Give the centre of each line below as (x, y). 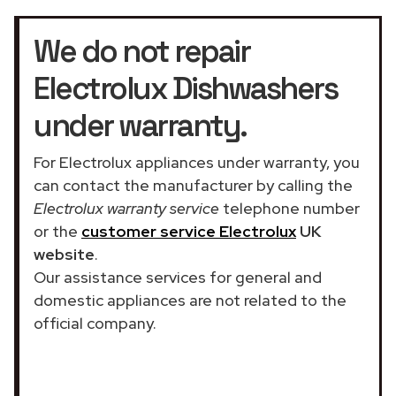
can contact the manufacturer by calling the (193, 185)
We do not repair (141, 51)
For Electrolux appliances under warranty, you (197, 162)
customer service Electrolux (189, 231)
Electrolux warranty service (126, 208)
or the (57, 231)
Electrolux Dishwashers (185, 88)
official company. (95, 323)
